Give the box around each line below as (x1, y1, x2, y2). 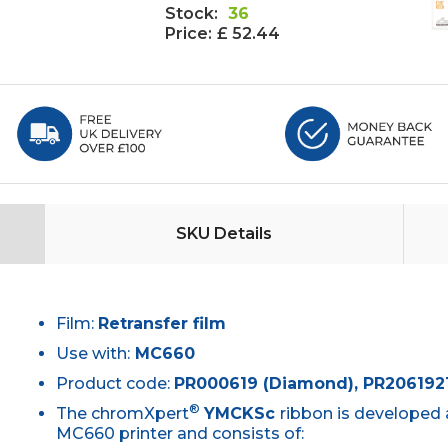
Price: (164, 23, 212, 43)
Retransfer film (98, 314, 227, 334)
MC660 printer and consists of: (56, 424, 305, 444)
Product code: (56, 374, 175, 394)
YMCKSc (204, 404, 281, 424)
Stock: (164, 3, 218, 23)
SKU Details (176, 224, 273, 244)
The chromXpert (56, 404, 190, 424)
